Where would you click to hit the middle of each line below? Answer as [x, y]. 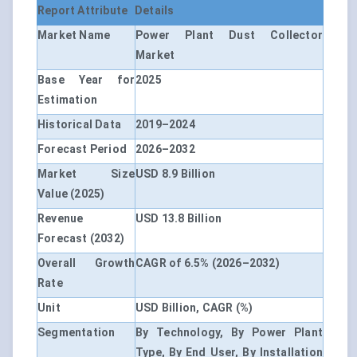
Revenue [61, 219]
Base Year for [86, 80]
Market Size [86, 174]
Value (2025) [71, 194]
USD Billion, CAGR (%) [194, 308]
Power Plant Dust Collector [229, 35]
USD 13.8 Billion [179, 219]
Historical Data [79, 125]
